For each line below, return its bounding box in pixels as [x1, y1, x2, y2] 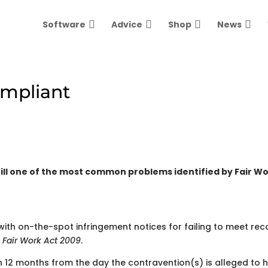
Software [42, 18, 86, 31]
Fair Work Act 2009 [2, 234, 81, 246]
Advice [111, 18, 142, 31]
